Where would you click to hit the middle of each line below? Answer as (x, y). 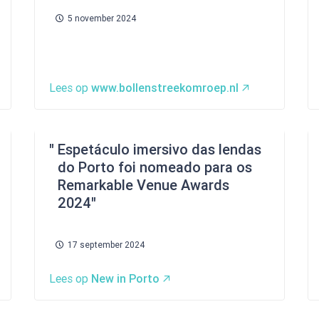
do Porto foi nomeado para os (155, 167)
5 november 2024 (102, 19)
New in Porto (125, 279)
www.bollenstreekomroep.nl (165, 88)
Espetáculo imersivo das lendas (159, 150)
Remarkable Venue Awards (143, 185)
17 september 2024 (106, 245)
